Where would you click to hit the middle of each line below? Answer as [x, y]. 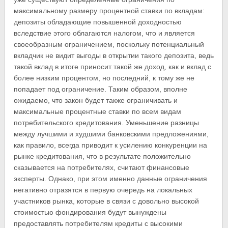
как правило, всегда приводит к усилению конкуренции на [111, 145]
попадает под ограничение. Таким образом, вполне [101, 89]
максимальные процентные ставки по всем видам [98, 111]
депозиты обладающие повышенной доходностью [98, 22]
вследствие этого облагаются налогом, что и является [105, 33]
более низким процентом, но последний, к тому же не [104, 78]
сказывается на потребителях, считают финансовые [102, 167]
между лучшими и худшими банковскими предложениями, [111, 134]
